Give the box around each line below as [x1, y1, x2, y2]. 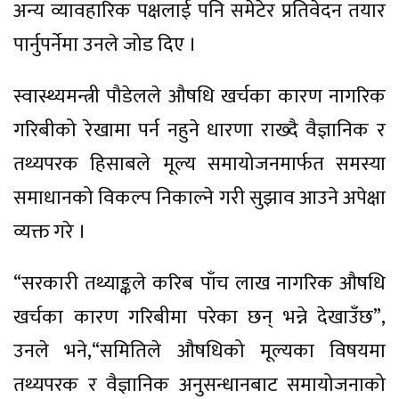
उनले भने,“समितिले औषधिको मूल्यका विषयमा [13, 334, 386, 368]
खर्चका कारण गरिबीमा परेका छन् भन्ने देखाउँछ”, [13, 300, 386, 334]
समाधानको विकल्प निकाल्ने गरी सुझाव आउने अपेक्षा [13, 181, 386, 215]
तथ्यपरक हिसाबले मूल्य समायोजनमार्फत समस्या [13, 147, 386, 181]
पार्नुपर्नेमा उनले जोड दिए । [13, 28, 197, 61]
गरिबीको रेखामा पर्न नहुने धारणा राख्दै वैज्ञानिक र [13, 113, 386, 147]
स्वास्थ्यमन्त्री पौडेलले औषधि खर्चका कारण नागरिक [13, 79, 386, 113]
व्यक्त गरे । [13, 215, 86, 248]
